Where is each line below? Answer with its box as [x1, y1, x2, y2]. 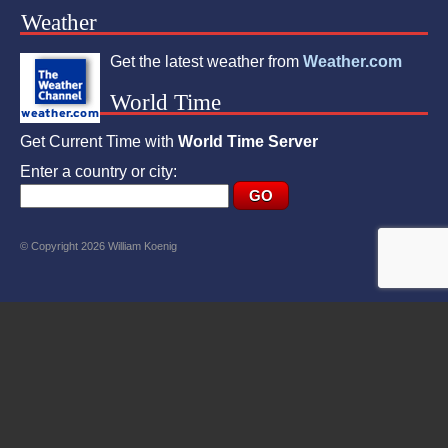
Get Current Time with [20, 133, 178, 151]
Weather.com [303, 53, 402, 71]
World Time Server [178, 133, 318, 151]
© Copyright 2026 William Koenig [20, 240, 177, 253]
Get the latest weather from [110, 53, 303, 71]
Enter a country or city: [20, 163, 177, 181]
